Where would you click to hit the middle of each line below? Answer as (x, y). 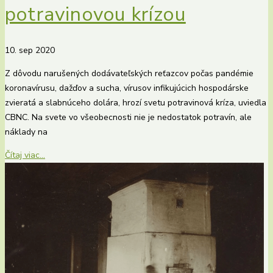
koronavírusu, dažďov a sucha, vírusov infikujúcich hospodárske (127, 88)
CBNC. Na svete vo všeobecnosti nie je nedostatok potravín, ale (128, 117)
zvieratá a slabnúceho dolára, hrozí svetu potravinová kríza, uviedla (136, 102)
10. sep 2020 (30, 50)
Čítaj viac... (25, 155)
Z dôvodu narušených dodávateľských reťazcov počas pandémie (129, 73)
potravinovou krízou (95, 15)
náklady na (26, 132)
